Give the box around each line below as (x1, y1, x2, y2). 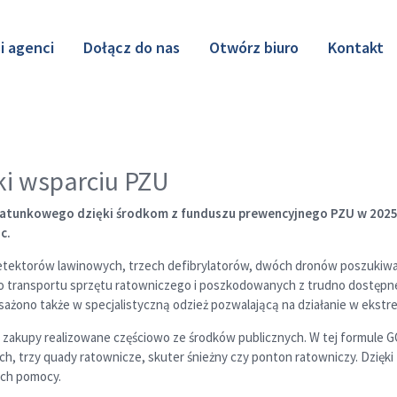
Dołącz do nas (83, 37, 180, 58)
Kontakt (328, 37, 384, 58)
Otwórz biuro (209, 37, 299, 58)
